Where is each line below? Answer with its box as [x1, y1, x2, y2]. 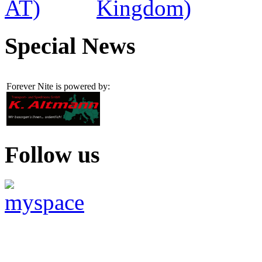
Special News [5, 32, 136, 59]
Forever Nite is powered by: [6, 81, 110, 92]
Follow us [5, 142, 100, 168]
